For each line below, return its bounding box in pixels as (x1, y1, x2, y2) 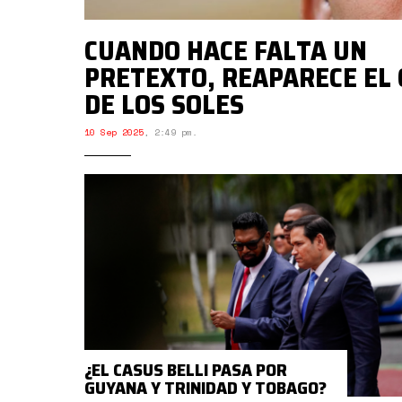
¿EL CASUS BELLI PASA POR (84, 354, 287, 384)
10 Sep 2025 (84, 125, 144, 139)
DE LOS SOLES (84, 83, 244, 126)
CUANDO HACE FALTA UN (84, 29, 367, 72)
